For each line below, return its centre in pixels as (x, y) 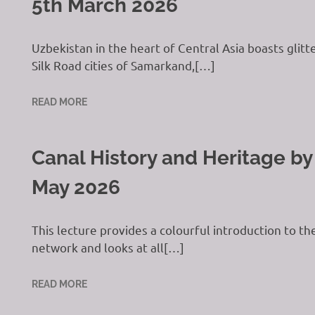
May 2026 (76, 187)
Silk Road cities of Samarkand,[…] (123, 65)
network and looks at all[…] (108, 247)
